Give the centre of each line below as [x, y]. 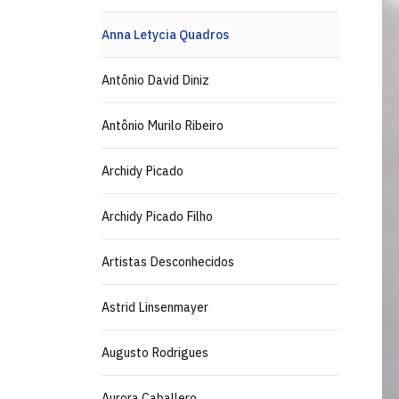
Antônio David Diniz [155, 80]
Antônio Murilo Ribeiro [163, 126]
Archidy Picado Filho [157, 216]
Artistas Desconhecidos [168, 262]
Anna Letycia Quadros [165, 35]
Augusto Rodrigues [155, 353]
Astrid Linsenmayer [155, 307]
